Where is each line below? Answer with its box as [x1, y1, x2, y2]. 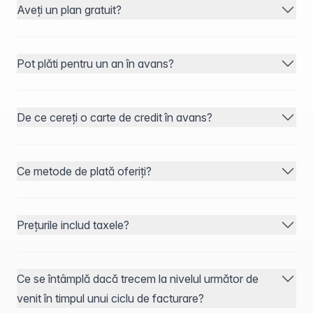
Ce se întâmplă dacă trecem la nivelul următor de [17, 272, 259, 286]
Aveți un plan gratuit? [17, 3, 122, 17]
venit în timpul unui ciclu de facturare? [17, 291, 204, 305]
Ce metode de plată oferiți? [17, 164, 152, 178]
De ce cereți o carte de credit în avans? [17, 110, 212, 124]
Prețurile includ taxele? [17, 218, 129, 232]
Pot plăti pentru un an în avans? [17, 57, 174, 71]
